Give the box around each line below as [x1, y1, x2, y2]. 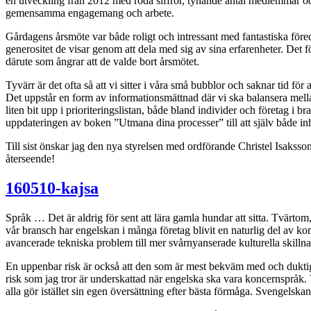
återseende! [6, 152, 55, 165]
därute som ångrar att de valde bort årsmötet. [6, 55, 199, 67]
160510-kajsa [6, 178, 99, 197]
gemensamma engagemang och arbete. [6, 6, 174, 19]
